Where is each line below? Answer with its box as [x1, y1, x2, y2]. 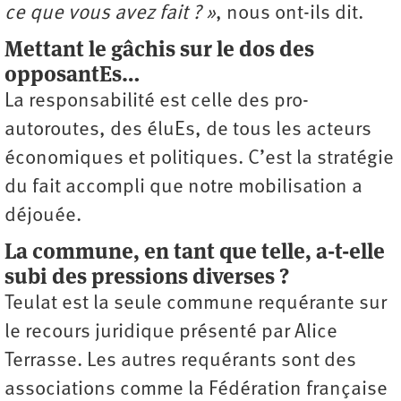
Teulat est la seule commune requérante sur [4, 293, 387, 314]
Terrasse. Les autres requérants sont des [4, 350, 356, 371]
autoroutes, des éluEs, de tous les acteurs [4, 119, 371, 141]
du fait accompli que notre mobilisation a [4, 176, 363, 198]
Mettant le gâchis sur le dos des [4, 34, 314, 63]
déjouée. [4, 205, 81, 226]
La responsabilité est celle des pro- [4, 90, 309, 112]
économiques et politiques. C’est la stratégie [4, 148, 394, 169]
